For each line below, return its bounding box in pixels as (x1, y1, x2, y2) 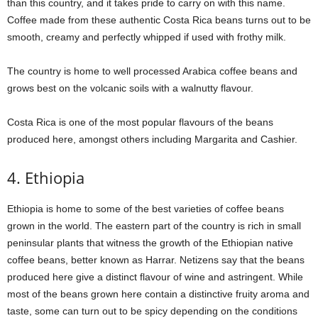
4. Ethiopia (7, 166, 84, 188)
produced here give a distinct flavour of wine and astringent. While (7, 270, 303, 283)
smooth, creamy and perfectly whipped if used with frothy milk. (7, 31, 286, 43)
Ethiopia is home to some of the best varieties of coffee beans (7, 202, 284, 214)
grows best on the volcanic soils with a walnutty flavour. (7, 82, 253, 94)
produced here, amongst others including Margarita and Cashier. (7, 133, 297, 145)
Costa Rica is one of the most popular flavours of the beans (7, 116, 273, 128)
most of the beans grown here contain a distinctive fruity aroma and (7, 287, 309, 300)
